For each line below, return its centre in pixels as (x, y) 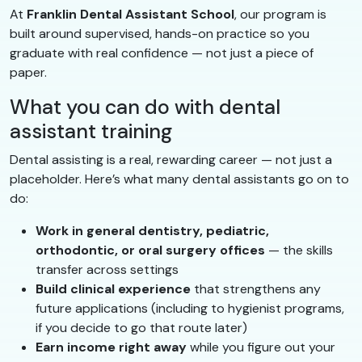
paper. (28, 72)
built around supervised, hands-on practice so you (160, 33)
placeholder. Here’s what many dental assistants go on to (179, 179)
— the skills (299, 250)
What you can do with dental (145, 107)
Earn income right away (111, 347)
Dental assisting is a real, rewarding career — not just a (171, 159)
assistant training (91, 131)
